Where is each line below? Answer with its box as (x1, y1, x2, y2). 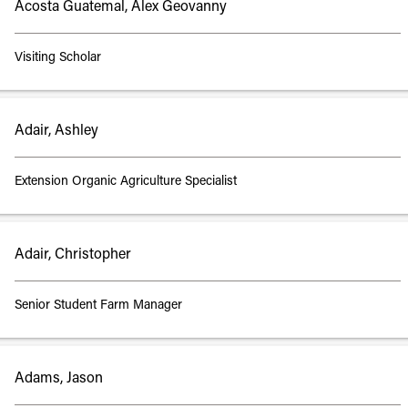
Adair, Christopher (15, 248, 131, 262)
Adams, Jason (15, 372, 103, 386)
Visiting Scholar (15, 51, 101, 65)
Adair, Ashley (15, 124, 98, 138)
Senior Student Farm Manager (15, 299, 182, 312)
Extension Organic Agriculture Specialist (15, 175, 237, 189)
